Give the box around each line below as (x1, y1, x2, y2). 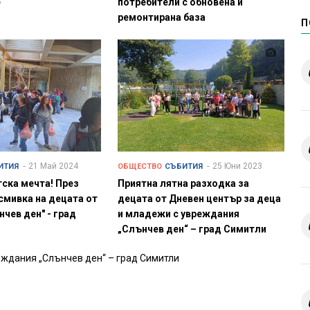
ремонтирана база (117, 12, 206, 24)
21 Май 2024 (28, 161, 79, 172)
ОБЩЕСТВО (117, 162, 162, 172)
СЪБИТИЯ (164, 162, 203, 172)
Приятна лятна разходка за (117, 178, 249, 190)
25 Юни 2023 (212, 161, 262, 172)
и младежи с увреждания (117, 208, 239, 220)
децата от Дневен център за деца (117, 193, 281, 205)
